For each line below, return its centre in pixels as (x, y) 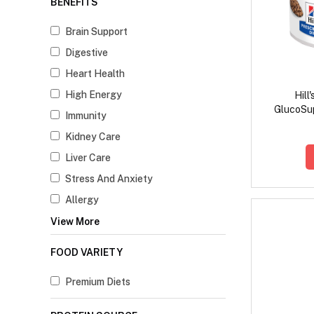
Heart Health (95, 74)
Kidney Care (93, 137)
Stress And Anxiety (109, 179)
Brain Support (96, 32)
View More (75, 222)
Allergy (82, 200)
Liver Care (88, 158)
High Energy (94, 95)
